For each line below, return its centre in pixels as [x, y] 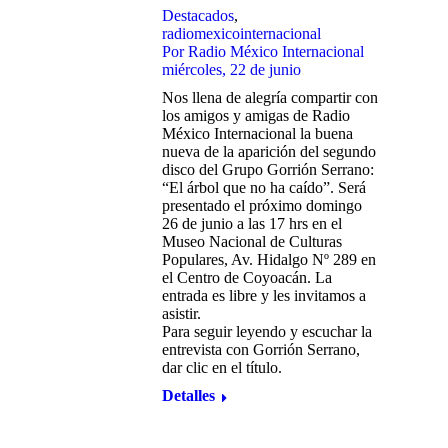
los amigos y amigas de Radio [256, 115]
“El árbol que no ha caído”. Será [264, 187]
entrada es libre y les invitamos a [264, 295]
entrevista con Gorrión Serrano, [261, 349]
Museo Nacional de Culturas [252, 241]
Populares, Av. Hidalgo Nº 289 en [269, 259]
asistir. [181, 313]
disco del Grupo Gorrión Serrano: [268, 169]
